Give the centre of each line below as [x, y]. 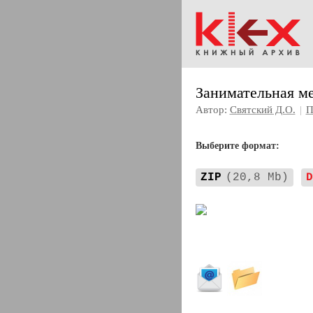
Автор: [212, 110]
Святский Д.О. [262, 110]
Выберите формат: [237, 146]
